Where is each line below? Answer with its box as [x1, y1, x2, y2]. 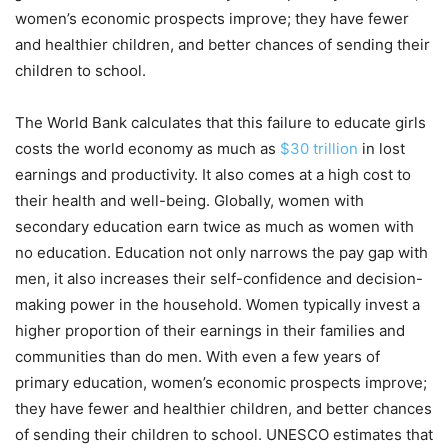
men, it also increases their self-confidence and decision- [15, 268, 423, 288]
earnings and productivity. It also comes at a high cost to [15, 164, 411, 184]
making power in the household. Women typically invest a [15, 294, 420, 314]
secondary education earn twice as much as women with [15, 216, 414, 236]
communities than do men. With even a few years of [15, 346, 380, 366]
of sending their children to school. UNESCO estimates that [15, 424, 433, 444]
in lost [358, 138, 405, 158]
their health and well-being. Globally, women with [15, 190, 364, 210]
